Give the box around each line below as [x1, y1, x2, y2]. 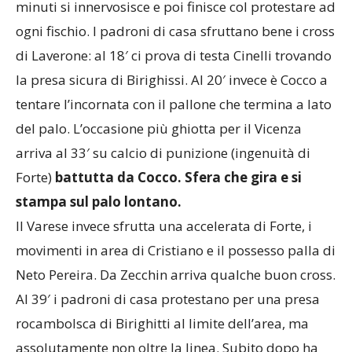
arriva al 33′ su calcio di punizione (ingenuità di [16, 173, 310, 192]
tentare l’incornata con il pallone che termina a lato [16, 124, 332, 143]
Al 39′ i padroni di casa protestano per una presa [16, 319, 320, 338]
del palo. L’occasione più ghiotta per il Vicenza [16, 148, 302, 167]
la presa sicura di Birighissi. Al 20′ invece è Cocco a [16, 100, 328, 119]
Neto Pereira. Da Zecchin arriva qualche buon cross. [16, 295, 335, 313]
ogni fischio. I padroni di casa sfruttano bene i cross [16, 51, 335, 70]
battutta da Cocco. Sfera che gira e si [55, 197, 302, 216]
